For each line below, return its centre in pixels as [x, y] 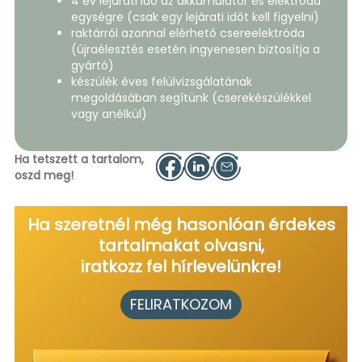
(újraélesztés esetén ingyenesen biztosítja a [195, 49]
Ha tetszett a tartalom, [79, 159]
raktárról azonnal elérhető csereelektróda [187, 33]
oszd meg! [44, 175]
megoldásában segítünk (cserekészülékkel [191, 97]
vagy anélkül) [109, 114]
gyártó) [92, 65]
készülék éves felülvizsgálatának [161, 81]
